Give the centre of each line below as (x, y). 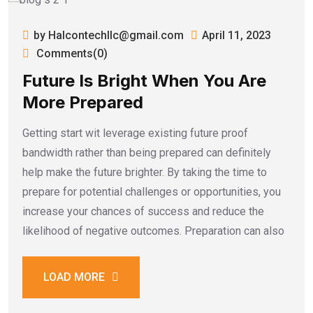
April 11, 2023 (236, 35)
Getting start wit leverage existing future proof (135, 133)
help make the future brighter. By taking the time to (145, 172)
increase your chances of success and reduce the (143, 211)
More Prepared (83, 102)
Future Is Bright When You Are (144, 80)
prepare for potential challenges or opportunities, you (152, 191)
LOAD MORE (74, 277)
